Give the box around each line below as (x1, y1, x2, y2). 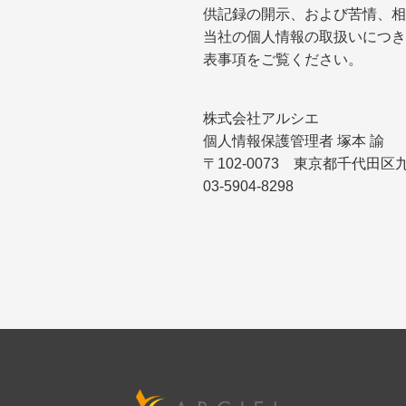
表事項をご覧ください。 (203, 52, 362, 67)
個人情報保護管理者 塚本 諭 (203, 133, 384, 149)
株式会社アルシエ (203, 111, 319, 126)
